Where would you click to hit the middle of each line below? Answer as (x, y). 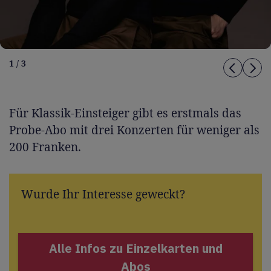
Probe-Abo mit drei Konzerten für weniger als (134, 130)
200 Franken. (45, 147)
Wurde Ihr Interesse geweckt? (103, 194)
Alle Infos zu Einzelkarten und (135, 248)
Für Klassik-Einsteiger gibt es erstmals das (125, 113)
